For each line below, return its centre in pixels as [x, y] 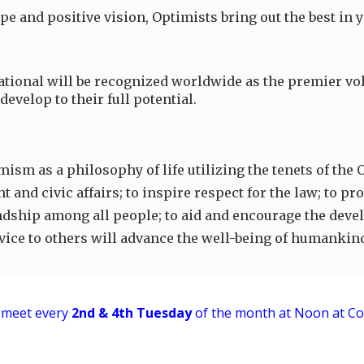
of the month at [241, 313]
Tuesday [164, 313]
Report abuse [41, 337]
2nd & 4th [104, 313]
